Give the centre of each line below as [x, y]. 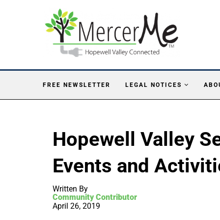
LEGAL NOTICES [153, 85]
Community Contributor [95, 197]
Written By [70, 189]
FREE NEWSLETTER [77, 85]
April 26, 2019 [76, 206]
